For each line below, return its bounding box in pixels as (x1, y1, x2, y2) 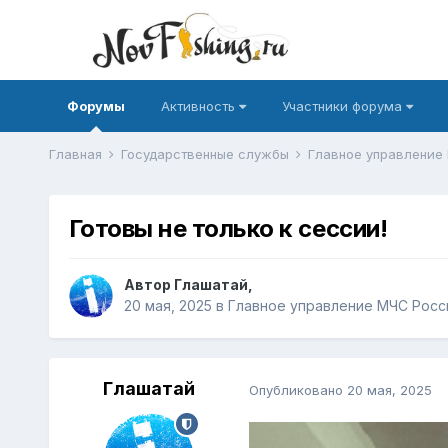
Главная (48, 146, 106, 162)
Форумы (66, 98, 125, 114)
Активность (160, 98, 239, 114)
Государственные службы (120, 146, 293, 162)
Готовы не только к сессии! (68, 214, 388, 244)
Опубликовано (248, 381, 347, 398)
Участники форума (281, 98, 406, 114)
